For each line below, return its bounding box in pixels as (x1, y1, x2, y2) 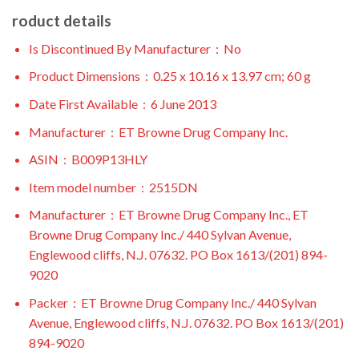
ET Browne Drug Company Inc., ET (118, 207, 309, 223)
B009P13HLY (71, 151, 147, 167)
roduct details (12, 11, 111, 30)
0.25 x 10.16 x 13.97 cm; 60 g (152, 68, 311, 84)
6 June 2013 (150, 95, 216, 111)
